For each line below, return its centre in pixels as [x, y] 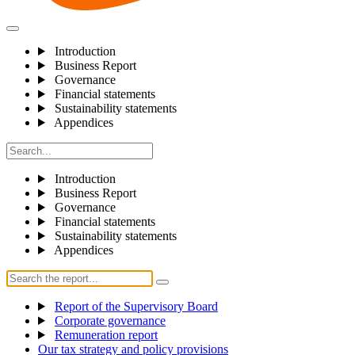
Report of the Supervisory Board [136, 306]
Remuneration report [106, 335]
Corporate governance [110, 321]
